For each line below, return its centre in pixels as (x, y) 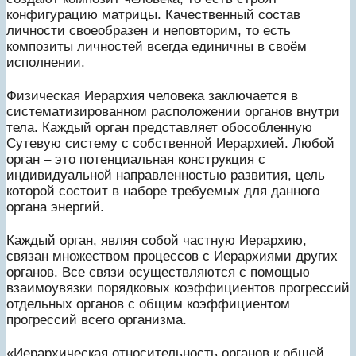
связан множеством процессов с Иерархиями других (172, 256)
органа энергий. (55, 207)
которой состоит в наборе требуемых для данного (163, 191)
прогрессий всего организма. (97, 319)
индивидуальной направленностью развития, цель (166, 175)
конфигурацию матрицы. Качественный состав (153, 14)
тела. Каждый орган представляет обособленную (159, 127)
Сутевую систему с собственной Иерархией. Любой (170, 143)
